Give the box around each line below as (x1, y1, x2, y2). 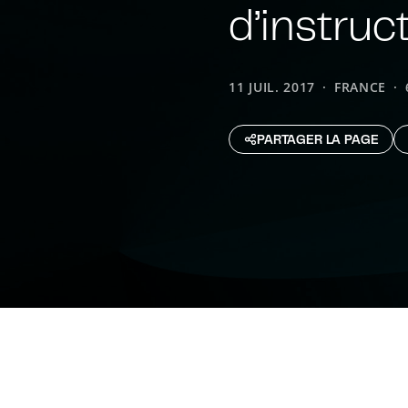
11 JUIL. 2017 (229, 78, 316, 96)
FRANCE (333, 78, 387, 96)
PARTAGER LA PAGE (257, 131, 379, 148)
